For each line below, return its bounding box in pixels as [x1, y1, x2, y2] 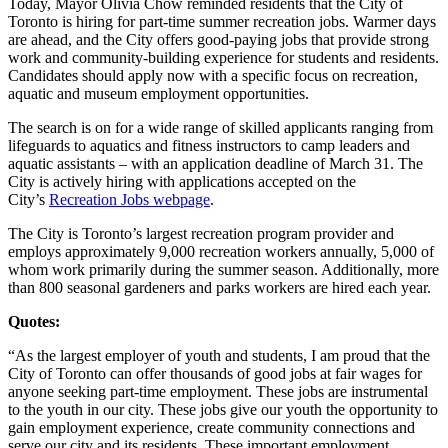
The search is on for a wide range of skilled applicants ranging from [8, 118, 433, 136]
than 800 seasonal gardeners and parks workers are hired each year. [8, 278, 431, 296]
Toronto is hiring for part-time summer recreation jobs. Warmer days [8, 12, 436, 30]
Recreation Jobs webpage [49, 190, 210, 208]
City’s [8, 190, 45, 208]
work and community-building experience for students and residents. [8, 48, 439, 66]
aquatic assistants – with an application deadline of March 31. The [8, 154, 423, 172]
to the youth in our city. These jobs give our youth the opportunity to [8, 400, 438, 418]
